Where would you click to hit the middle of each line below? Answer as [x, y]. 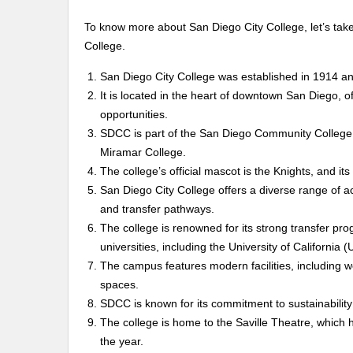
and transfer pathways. [157, 208]
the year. [122, 341]
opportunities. [134, 114]
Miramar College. [143, 152]
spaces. [119, 284]
